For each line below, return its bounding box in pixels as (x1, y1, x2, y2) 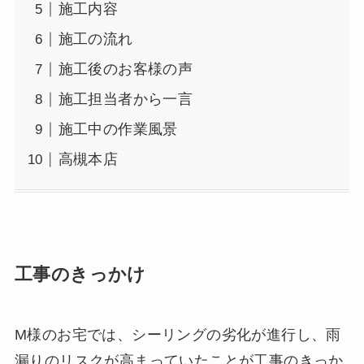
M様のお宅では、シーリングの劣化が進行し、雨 (14, 326, 341, 343)
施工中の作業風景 (58, 121, 178, 138)
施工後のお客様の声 (58, 61, 193, 78)
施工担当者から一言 (58, 91, 193, 108)
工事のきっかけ (14, 264, 146, 284)
